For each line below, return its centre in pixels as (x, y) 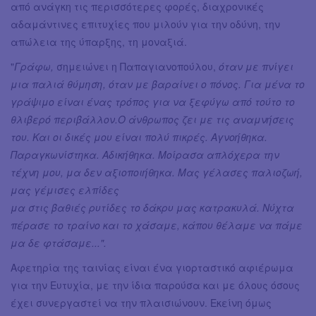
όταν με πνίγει (256, 67)
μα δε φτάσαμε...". (59, 243)
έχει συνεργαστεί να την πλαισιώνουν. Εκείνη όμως (141, 303)
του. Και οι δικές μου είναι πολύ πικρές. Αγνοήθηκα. (139, 137)
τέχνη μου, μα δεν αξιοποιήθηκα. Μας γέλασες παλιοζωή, (157, 172)
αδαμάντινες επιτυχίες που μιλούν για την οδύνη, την (145, 24)
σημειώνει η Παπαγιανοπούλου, (136, 67)
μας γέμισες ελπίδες (65, 190)
